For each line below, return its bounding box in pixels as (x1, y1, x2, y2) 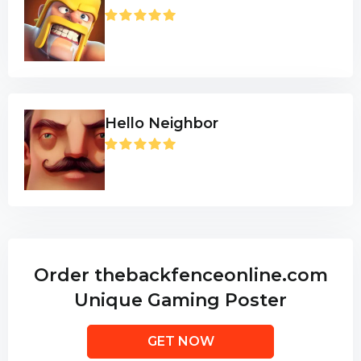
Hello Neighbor (105, 114, 218, 132)
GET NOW (147, 334, 214, 349)
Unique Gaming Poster (74, 289, 287, 311)
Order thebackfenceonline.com (33, 264, 328, 286)
